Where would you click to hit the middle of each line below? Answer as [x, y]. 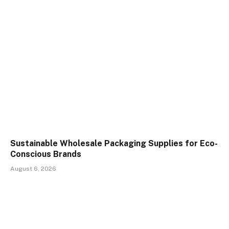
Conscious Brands [46, 154]
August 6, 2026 [33, 169]
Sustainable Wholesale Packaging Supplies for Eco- [114, 144]
